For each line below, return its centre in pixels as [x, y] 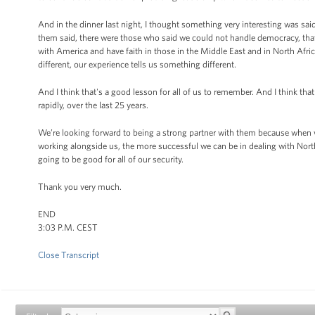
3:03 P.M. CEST [68, 227]
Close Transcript [69, 255]
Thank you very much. [80, 187]
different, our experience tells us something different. [137, 64]
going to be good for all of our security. [111, 159]
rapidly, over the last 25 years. [94, 105]
